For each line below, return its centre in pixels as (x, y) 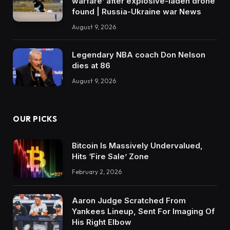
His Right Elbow (102, 222)
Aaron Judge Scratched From (129, 200)
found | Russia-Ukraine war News (137, 11)
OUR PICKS (35, 119)
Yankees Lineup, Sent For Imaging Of (143, 211)
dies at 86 (91, 65)
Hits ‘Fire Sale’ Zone (110, 157)
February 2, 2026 (97, 172)
